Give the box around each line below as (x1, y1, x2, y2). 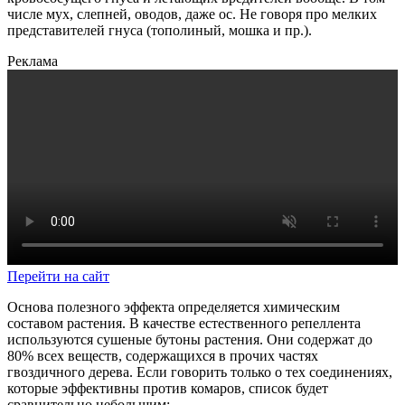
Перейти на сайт (7, 268, 109, 285)
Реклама (7, 53, 58, 70)
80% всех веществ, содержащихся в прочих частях (7, 348, 318, 364)
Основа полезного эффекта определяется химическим (7, 299, 340, 316)
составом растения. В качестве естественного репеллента (7, 316, 361, 332)
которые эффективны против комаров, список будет (7, 381, 328, 397)
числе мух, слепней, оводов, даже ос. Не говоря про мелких (7, 6, 377, 23)
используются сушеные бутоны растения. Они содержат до (7, 332, 372, 348)
